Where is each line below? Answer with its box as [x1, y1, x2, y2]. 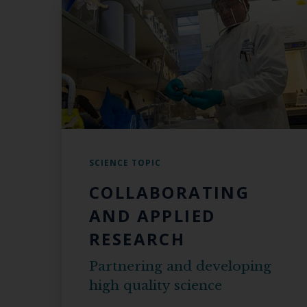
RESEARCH [89, 228, 186, 251]
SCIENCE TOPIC [89, 157, 161, 169]
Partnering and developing [89, 258, 271, 275]
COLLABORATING [89, 181, 250, 204]
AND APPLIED [89, 204, 216, 228]
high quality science [89, 277, 222, 294]
